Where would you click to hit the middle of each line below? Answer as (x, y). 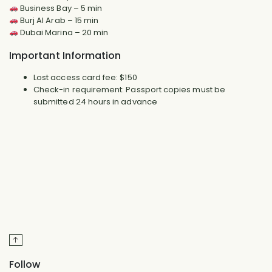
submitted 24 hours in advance (95, 102)
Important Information (65, 55)
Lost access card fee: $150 (85, 78)
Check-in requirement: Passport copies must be (129, 90)
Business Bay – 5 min (60, 8)
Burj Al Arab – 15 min (58, 20)
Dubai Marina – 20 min (63, 32)
